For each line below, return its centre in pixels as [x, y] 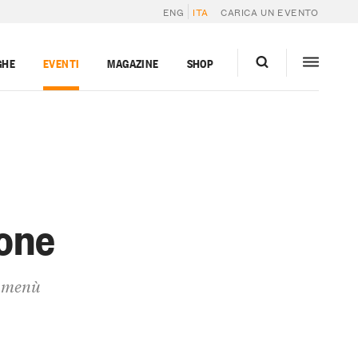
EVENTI [61, 62]
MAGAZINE [133, 62]
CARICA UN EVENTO [270, 11]
